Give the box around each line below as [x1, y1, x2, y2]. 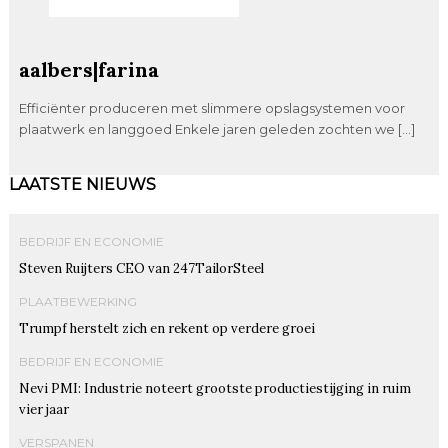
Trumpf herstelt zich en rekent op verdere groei [18, 319, 315, 337]
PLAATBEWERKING [18, 293, 137, 309]
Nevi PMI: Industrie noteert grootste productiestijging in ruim [18, 379, 411, 397]
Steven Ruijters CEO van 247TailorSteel [18, 259, 264, 277]
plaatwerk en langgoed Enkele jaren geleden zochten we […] [18, 120, 415, 137]
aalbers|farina [18, 56, 159, 82]
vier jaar [18, 400, 69, 418]
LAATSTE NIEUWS [8, 174, 156, 194]
